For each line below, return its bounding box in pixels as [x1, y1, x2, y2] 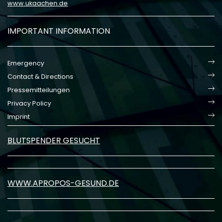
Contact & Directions [7, 72, 73, 81]
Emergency [7, 59, 44, 67]
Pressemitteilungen [7, 86, 70, 94]
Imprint [7, 112, 30, 121]
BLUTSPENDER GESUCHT [7, 135, 100, 146]
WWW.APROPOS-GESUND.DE [7, 177, 119, 189]
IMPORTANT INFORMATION [7, 25, 110, 37]
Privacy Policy [7, 99, 51, 108]
